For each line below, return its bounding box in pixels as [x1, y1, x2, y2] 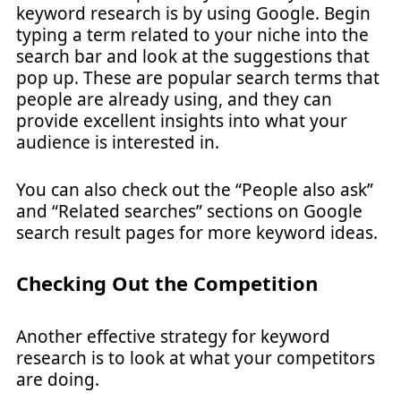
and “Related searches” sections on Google [16, 199, 363, 223]
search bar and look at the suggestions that [16, 45, 370, 68]
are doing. [16, 368, 104, 391]
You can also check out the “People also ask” [16, 177, 373, 201]
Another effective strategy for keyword [16, 325, 330, 348]
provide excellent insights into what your [16, 109, 347, 132]
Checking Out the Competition [16, 269, 318, 296]
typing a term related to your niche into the [16, 23, 369, 47]
